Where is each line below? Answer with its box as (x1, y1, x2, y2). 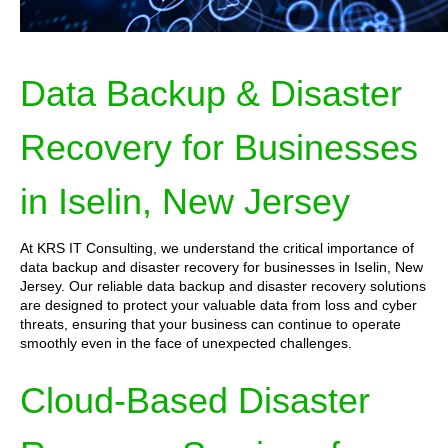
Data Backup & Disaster (20, 73, 402, 114)
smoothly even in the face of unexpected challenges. (20, 335, 352, 351)
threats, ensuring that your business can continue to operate (20, 316, 401, 332)
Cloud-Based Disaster (20, 380, 370, 421)
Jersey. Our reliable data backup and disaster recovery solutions (20, 278, 426, 294)
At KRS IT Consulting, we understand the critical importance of (20, 240, 414, 256)
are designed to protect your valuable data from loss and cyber (20, 297, 417, 313)
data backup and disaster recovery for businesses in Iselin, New (20, 259, 423, 275)
